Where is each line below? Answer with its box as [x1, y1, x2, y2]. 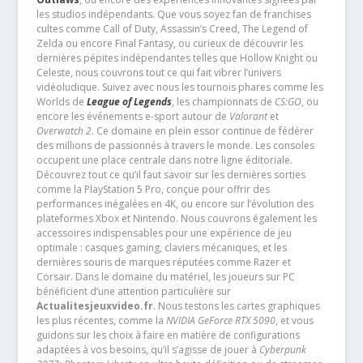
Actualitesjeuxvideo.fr [36, 299, 153, 314]
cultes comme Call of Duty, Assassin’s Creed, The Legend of [36, 22, 308, 36]
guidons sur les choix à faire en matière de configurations [36, 328, 300, 343]
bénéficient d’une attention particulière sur [36, 284, 231, 299]
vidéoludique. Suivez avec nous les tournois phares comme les [36, 80, 323, 95]
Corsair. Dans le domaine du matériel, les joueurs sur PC [36, 270, 295, 284]
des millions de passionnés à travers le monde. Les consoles [36, 139, 314, 153]
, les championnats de [171, 95, 275, 109]
